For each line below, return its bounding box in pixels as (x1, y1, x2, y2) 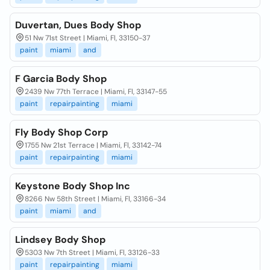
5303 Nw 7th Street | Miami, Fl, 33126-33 (25, 248, 160, 257)
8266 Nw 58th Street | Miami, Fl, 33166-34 (25, 194, 166, 204)
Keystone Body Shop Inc (15, 180, 130, 192)
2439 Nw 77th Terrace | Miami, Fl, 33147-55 (25, 87, 167, 96)
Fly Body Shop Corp (15, 126, 108, 139)
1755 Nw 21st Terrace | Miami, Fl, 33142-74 (25, 140, 162, 150)
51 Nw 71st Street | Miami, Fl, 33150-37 (25, 33, 150, 43)
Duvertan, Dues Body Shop (15, 19, 141, 31)
